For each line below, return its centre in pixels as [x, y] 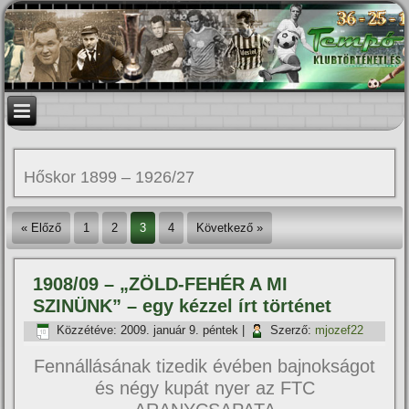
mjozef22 [340, 330]
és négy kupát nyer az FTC [204, 388]
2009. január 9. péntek [180, 330]
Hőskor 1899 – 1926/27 [110, 177]
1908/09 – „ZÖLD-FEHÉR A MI [161, 284]
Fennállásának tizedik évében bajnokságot [204, 366]
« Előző [42, 228]
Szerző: [291, 330]
